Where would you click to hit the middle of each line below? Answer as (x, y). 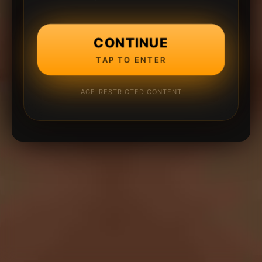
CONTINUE (131, 42)
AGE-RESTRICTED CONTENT (131, 92)
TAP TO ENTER (131, 60)
